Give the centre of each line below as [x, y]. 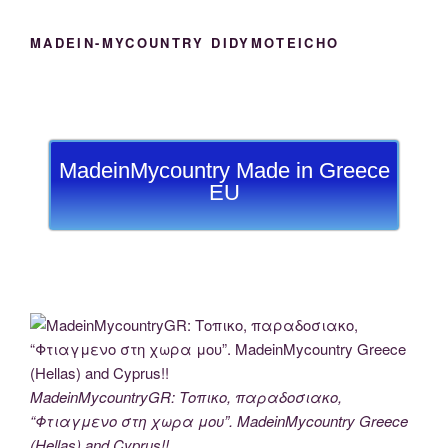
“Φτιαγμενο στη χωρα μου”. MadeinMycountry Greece [219, 420]
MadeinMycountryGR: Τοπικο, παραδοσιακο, [186, 396]
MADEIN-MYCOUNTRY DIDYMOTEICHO [185, 42]
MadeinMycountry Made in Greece [224, 171]
